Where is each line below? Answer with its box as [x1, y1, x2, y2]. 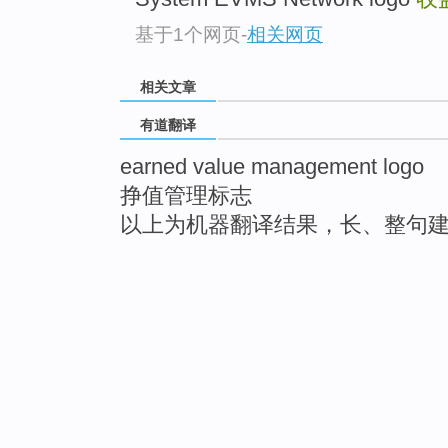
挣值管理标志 [120, 183, 252, 209]
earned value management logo [120, 154, 424, 180]
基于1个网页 [135, 23, 241, 45]
